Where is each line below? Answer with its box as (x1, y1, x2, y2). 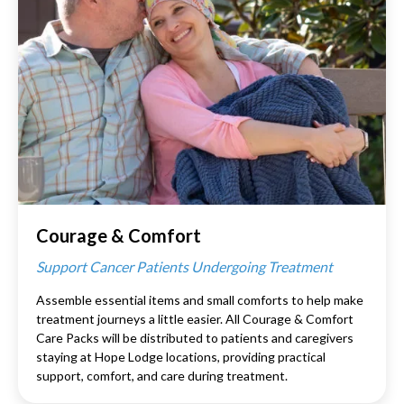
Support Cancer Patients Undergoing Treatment (36, 257, 333, 275)
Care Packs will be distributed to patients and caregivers (36, 329, 353, 345)
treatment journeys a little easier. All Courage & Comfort (36, 310, 353, 326)
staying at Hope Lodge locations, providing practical (36, 348, 326, 364)
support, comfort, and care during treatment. (36, 367, 288, 383)
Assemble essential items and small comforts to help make (36, 291, 363, 308)
